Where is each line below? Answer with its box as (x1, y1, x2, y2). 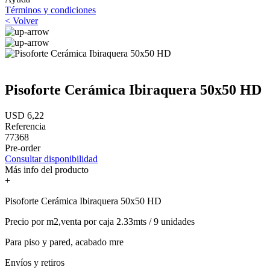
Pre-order (5, 142, 40, 153)
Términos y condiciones (5, 5, 96, 15)
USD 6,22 (5, 110, 44, 121)
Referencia (5, 121, 46, 131)
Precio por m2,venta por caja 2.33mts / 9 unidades (5, 216, 195, 227)
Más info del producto (5, 164, 89, 175)
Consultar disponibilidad (5, 153, 98, 164)
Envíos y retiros (5, 257, 64, 268)
